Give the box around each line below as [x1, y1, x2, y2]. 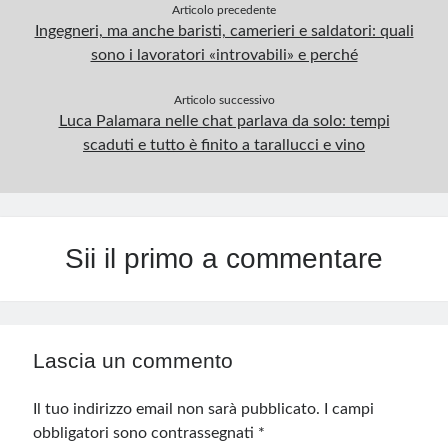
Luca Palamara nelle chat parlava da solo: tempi [58, 113, 390, 129]
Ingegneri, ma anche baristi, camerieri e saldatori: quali [34, 23, 414, 39]
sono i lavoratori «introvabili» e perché [90, 47, 358, 63]
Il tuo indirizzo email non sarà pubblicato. [33, 401, 321, 417]
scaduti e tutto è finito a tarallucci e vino [83, 137, 365, 153]
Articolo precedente [172, 4, 276, 16]
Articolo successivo [173, 94, 275, 106]
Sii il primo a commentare [65, 243, 383, 274]
